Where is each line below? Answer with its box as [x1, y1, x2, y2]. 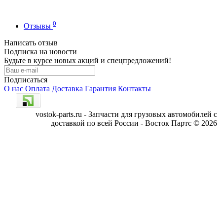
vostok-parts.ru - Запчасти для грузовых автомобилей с [36, 110, 217, 119]
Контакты [118, 84, 151, 93]
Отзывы [24, 22, 53, 31]
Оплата [25, 84, 50, 93]
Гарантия [85, 84, 116, 93]
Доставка [52, 84, 83, 93]
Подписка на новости [4, 47, 77, 56]
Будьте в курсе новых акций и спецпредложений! [4, 56, 171, 65]
